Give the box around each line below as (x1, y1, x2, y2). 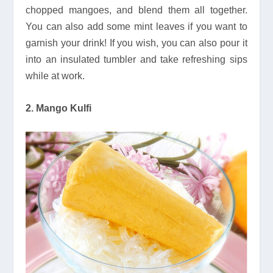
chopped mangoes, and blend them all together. (26, 5, 247, 16)
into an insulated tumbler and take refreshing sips (26, 54, 247, 65)
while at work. (26, 71, 85, 82)
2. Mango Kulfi (26, 102, 92, 113)
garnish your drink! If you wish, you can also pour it (26, 38, 247, 49)
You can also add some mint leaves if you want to (26, 21, 247, 32)
